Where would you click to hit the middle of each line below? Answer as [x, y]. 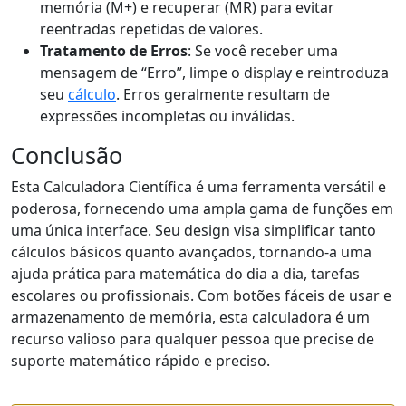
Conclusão [67, 155]
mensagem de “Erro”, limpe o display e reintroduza [214, 72]
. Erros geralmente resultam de [223, 94]
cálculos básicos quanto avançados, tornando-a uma [191, 252]
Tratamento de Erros [114, 51]
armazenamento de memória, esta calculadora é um [190, 317]
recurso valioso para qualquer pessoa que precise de [193, 339]
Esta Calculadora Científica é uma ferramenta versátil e [198, 187]
